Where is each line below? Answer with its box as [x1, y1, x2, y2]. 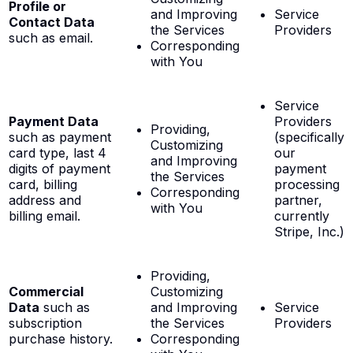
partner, [274, 192, 322, 209]
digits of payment [9, 161, 110, 177]
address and [9, 192, 81, 209]
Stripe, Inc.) [274, 224, 344, 240]
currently [274, 208, 329, 225]
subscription [9, 315, 82, 332]
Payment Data [9, 113, 98, 130]
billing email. [9, 208, 80, 225]
